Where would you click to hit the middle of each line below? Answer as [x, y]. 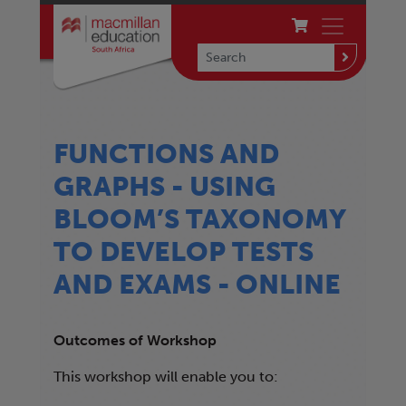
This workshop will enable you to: [166, 377]
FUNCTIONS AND [166, 154]
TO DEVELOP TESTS [184, 252]
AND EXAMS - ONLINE [197, 285]
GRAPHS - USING [164, 187]
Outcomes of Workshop [135, 341]
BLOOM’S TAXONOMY [200, 219]
